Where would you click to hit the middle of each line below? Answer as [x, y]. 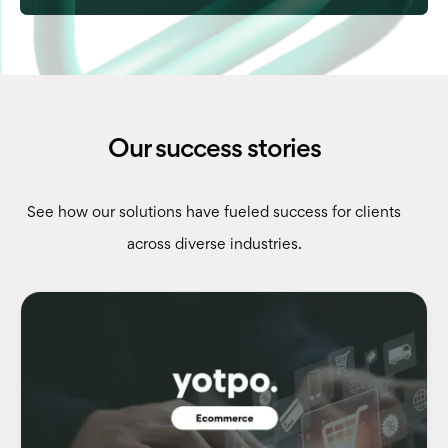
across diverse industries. [214, 244]
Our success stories [214, 150]
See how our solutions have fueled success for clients [214, 212]
